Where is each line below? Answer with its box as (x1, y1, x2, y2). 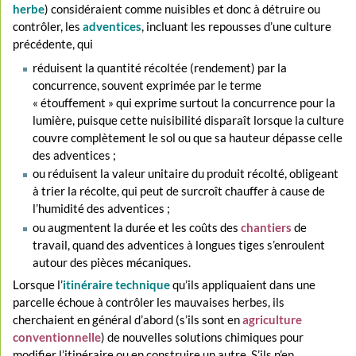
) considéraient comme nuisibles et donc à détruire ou (44, 2, 321, 17)
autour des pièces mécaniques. (32, 254, 191, 269)
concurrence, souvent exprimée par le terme (32, 77, 261, 92)
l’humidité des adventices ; (32, 201, 170, 216)
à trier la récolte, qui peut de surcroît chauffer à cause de (32, 184, 325, 199)
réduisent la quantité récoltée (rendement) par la (32, 60, 287, 75)
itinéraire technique (63, 277, 171, 292)
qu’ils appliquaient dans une (170, 277, 316, 292)
